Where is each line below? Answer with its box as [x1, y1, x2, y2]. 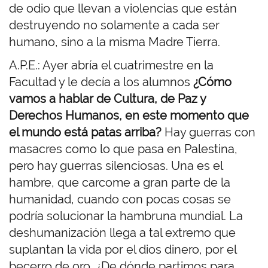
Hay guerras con [162, 125, 255, 140]
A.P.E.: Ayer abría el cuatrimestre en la [9, 58, 214, 73]
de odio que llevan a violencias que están [9, 1, 237, 16]
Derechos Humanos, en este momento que [9, 108, 249, 123]
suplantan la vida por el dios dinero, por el [9, 242, 236, 257]
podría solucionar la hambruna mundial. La [9, 209, 243, 224]
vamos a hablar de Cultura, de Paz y [9, 92, 206, 106]
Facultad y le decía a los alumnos [9, 75, 193, 90]
